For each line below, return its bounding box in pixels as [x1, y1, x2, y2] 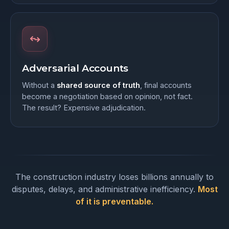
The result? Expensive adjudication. [22, 103, 146, 112]
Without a [22, 81, 57, 90]
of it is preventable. [76, 196, 153, 207]
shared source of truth [57, 81, 140, 90]
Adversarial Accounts [22, 62, 129, 75]
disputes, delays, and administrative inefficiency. [11, 184, 198, 195]
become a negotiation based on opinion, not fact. [22, 92, 193, 101]
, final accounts [140, 81, 192, 90]
